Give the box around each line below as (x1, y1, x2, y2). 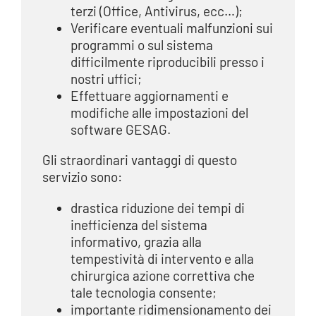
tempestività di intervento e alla (70, 250, 254, 267)
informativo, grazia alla (70, 233, 202, 250)
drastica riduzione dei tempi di (70, 199, 245, 216)
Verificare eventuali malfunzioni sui (70, 19, 273, 36)
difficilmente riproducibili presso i (70, 53, 265, 70)
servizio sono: (42, 168, 122, 185)
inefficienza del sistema (70, 216, 207, 233)
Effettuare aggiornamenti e (70, 87, 229, 104)
